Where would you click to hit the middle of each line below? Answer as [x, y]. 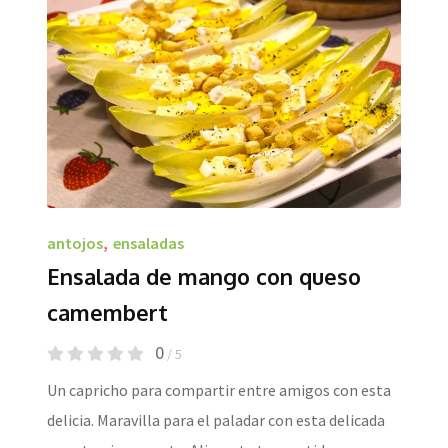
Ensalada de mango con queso [204, 275]
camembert [107, 311]
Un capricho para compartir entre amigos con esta [219, 389]
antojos [75, 242]
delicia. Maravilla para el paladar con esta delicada [216, 419]
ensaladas [148, 242]
